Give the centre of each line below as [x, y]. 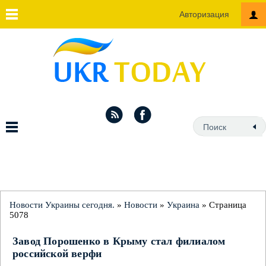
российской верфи [57, 254]
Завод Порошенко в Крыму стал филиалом [119, 241]
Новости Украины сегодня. [62, 205]
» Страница [223, 205]
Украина [183, 205]
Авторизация [204, 14]
